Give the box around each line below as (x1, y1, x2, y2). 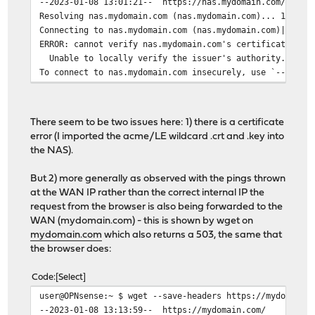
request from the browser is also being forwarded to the (30, 202, 283, 213)
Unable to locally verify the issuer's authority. (39, 53, 286, 64)
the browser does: (30, 244, 112, 255)
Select (58, 273, 84, 283)
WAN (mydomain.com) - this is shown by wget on (30, 216, 254, 227)
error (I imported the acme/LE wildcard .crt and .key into (30, 131, 285, 143)
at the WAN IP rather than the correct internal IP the (30, 188, 265, 199)
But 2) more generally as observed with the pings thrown (30, 174, 286, 185)
